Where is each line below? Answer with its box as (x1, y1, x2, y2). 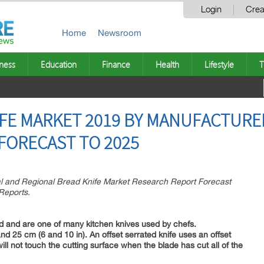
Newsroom (98, 28, 141, 38)
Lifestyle (204, 58, 234, 70)
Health (156, 58, 179, 70)
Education (41, 58, 77, 70)
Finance (102, 58, 130, 70)
